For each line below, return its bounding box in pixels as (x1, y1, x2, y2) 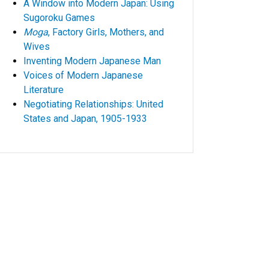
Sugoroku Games (23, 12, 95, 24)
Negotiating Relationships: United (23, 98, 163, 110)
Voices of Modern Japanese (23, 70, 143, 82)
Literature (23, 84, 64, 96)
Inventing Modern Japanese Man (23, 55, 161, 67)
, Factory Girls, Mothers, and (48, 26, 164, 38)
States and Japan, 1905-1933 (23, 113, 147, 125)
